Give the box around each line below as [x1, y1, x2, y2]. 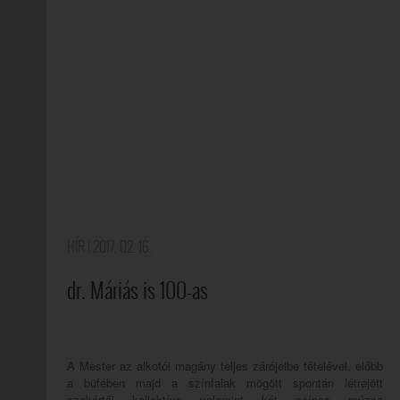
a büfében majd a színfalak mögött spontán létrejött [67, 374, 383, 391]
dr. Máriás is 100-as [67, 275, 208, 306]
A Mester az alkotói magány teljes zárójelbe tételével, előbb [67, 357, 383, 374]
